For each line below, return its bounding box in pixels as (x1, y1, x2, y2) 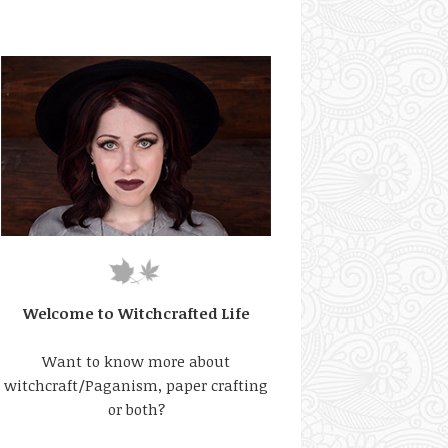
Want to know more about (42, 351, 230, 371)
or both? (107, 399, 165, 419)
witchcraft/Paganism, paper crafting (4, 375, 268, 395)
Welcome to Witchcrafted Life (22, 303, 250, 323)
